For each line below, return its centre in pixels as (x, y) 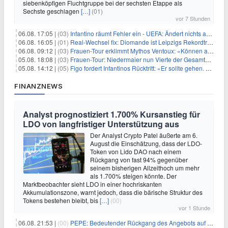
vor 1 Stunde (194, 208)
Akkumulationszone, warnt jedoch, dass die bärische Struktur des (113, 192)
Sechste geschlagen (52, 11)
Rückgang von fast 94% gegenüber (139, 160)
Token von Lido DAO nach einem (136, 151)
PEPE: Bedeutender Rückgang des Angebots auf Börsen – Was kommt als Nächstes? (139, 223)
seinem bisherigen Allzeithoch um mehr (145, 168)
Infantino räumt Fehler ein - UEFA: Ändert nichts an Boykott (138, 33)
